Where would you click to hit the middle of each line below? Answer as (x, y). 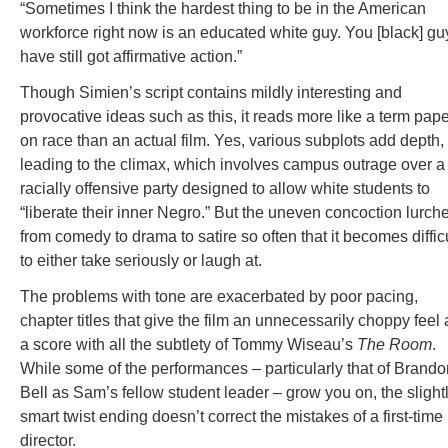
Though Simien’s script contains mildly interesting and (211, 92)
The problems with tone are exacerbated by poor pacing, (219, 296)
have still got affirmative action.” (131, 56)
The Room (394, 344)
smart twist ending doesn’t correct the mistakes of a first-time (231, 416)
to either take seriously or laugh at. (141, 260)
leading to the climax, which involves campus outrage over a (232, 164)
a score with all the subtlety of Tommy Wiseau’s (188, 344)
